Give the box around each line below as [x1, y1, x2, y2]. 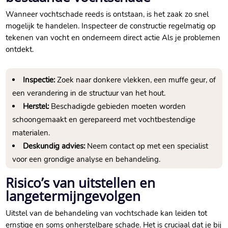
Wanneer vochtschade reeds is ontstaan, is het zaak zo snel [6, 9, 209, 20]
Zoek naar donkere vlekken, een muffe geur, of [55, 75, 216, 85]
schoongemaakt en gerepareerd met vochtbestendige [12, 115, 196, 125]
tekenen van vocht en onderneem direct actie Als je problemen [6, 33, 221, 43]
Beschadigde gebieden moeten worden [49, 101, 186, 112]
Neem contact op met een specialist [85, 141, 209, 152]
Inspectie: [23, 75, 55, 85]
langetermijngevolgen [6, 187, 141, 206]
